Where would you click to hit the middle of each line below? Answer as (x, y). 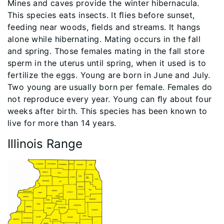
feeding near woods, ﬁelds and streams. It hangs (104, 27)
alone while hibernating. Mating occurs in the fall (104, 39)
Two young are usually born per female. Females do (110, 87)
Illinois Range (45, 144)
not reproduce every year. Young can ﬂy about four (110, 99)
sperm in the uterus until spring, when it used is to (107, 63)
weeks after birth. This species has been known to (107, 111)
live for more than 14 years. (62, 123)
